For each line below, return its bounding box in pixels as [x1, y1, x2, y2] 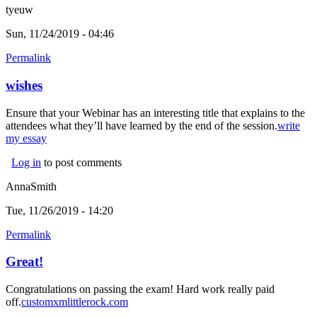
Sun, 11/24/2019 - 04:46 [6, 28, 114, 40]
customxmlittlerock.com [21, 296, 128, 309]
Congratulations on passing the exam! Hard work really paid [6, 283, 275, 296]
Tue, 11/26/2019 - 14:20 [6, 204, 113, 217]
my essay [6, 132, 47, 144]
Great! [6, 254, 43, 270]
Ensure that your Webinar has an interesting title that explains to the [6, 106, 305, 119]
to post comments [41, 156, 122, 168]
